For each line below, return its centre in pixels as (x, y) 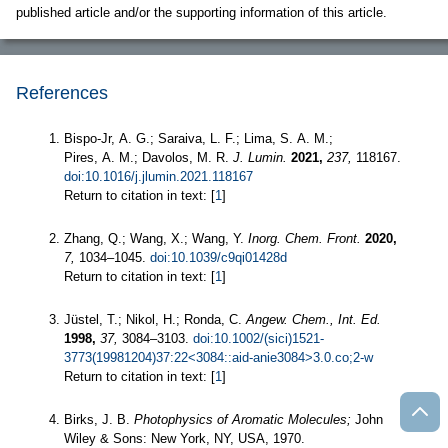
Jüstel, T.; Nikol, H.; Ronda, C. (155, 320)
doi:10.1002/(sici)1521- (258, 339)
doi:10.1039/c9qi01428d (218, 258)
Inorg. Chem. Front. (304, 239)
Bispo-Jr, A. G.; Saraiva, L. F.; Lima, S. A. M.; (198, 139)
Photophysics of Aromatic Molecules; (242, 420)
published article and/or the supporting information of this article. (201, 13)
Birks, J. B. (99, 420)
